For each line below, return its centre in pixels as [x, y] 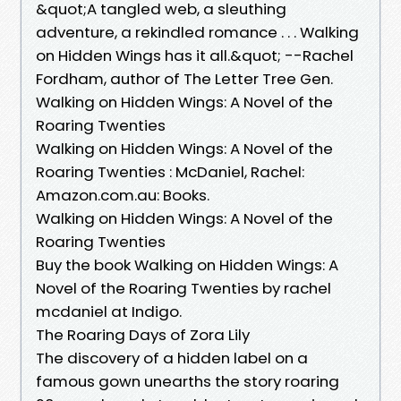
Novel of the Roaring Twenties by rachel [183, 288]
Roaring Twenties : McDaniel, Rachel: [170, 171]
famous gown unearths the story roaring [188, 381]
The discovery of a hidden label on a [172, 358]
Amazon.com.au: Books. [123, 195]
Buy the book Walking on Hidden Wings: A [187, 264]
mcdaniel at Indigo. [109, 311]
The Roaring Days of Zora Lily [143, 334]
